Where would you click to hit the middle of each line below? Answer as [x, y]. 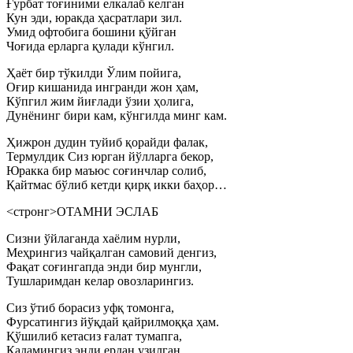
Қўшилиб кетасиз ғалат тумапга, [94, 336]
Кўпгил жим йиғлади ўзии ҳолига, [100, 101]
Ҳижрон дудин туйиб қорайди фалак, [107, 142]
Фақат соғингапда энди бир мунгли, [104, 267]
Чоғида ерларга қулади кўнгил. [90, 46]
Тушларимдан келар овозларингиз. [100, 281]
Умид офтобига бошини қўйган [91, 32]
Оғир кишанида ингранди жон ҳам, [102, 87]
